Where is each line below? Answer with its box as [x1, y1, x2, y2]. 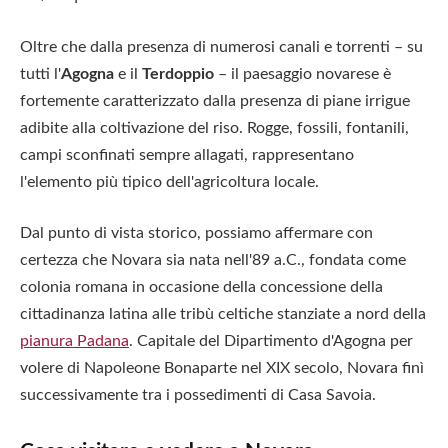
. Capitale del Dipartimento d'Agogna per [129, 333, 413, 350]
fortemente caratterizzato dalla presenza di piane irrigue [20, 92, 410, 109]
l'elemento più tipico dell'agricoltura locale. [20, 173, 319, 190]
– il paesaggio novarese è [214, 65, 391, 82]
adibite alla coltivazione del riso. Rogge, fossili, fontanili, [20, 119, 409, 136]
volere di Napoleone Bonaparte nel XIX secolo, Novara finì [20, 360, 424, 377]
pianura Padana [20, 333, 129, 350]
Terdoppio [142, 65, 214, 82]
